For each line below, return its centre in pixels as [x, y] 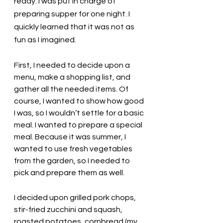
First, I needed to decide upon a [73, 65]
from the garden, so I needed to [73, 161]
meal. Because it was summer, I [71, 137]
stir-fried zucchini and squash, [69, 209]
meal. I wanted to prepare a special [79, 125]
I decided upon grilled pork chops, [76, 197]
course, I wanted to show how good [80, 101]
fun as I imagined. [46, 40]
